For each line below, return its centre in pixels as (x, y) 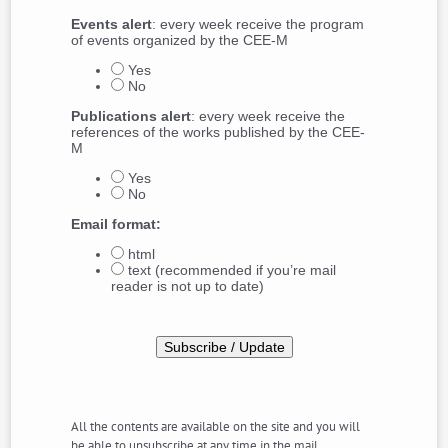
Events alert (112, 24)
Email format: (116, 224)
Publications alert (131, 116)
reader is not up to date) (188, 286)
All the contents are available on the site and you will (216, 426)
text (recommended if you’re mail (230, 270)
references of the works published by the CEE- (218, 132)
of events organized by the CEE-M (180, 40)
